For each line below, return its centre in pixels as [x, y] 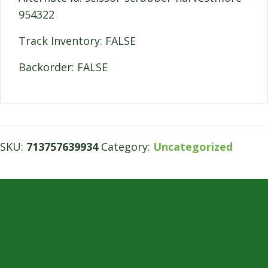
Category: [127, 147]
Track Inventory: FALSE [77, 41]
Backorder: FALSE [63, 67]
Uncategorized [193, 147]
